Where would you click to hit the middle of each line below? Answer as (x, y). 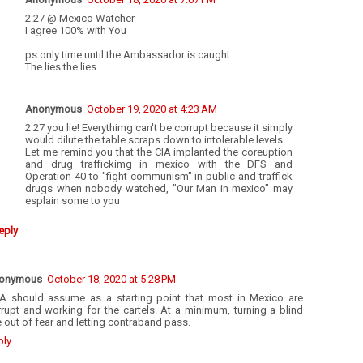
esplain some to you (73, 200)
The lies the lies (61, 66)
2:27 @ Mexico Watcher (80, 18)
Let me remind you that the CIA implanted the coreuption (159, 152)
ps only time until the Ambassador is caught (128, 54)
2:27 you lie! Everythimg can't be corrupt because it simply (159, 127)
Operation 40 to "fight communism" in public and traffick (159, 176)
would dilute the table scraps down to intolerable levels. (155, 139)
